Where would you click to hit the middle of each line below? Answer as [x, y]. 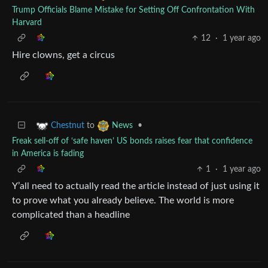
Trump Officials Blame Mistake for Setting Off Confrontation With [133, 10]
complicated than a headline [71, 214]
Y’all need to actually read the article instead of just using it [136, 186]
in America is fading [48, 153]
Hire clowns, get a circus [63, 55]
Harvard [27, 22]
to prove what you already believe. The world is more [123, 200]
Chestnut [68, 125]
